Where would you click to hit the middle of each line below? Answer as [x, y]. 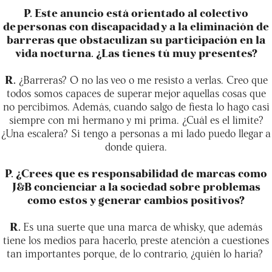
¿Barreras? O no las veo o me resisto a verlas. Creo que [141, 79]
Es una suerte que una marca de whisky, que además [143, 226]
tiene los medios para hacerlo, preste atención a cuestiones [136, 239]
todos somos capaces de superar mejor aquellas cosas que [136, 92]
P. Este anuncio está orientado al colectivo [136, 12]
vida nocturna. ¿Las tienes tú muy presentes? [136, 52]
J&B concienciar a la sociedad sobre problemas [136, 186]
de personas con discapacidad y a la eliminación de [136, 25]
